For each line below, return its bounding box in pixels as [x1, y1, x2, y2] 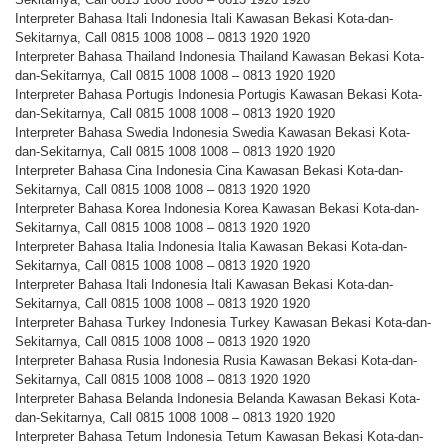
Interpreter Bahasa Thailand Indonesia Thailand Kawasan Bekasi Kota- [15, 49, 424, 65]
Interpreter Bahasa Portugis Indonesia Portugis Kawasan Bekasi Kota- [15, 87, 422, 103]
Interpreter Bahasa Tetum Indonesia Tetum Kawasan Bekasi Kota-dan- [15, 429, 423, 445]
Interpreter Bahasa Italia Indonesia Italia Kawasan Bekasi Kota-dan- [15, 239, 407, 255]
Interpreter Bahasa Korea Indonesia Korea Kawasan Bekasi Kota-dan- [15, 201, 419, 217]
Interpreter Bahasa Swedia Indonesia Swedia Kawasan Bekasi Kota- [15, 125, 410, 141]
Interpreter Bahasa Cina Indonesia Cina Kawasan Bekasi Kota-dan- [15, 163, 403, 179]
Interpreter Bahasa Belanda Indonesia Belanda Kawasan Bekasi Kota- [15, 391, 420, 407]
